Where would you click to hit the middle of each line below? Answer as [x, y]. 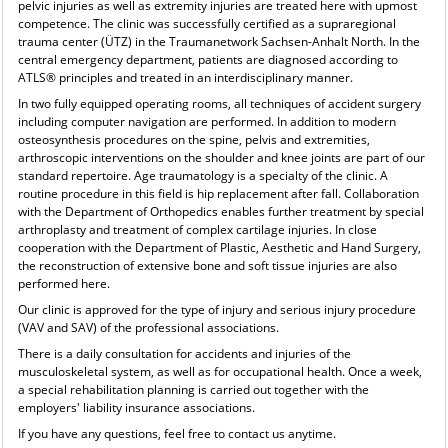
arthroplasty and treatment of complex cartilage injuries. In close [197, 229]
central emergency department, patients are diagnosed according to [207, 59]
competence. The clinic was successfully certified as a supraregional [206, 23]
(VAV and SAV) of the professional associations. [148, 327]
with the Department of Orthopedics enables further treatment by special [220, 211]
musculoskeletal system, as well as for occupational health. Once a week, [219, 371]
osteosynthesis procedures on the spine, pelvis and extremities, [193, 139]
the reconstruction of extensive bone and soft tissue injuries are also [207, 265]
